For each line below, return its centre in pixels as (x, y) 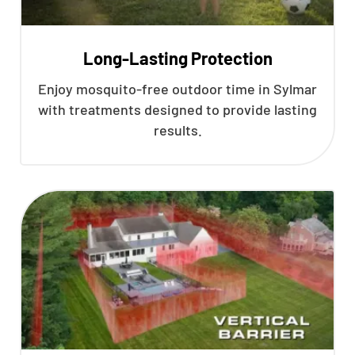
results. (177, 130)
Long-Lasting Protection (177, 58)
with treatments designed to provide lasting (177, 109)
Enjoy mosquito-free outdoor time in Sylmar (177, 89)
